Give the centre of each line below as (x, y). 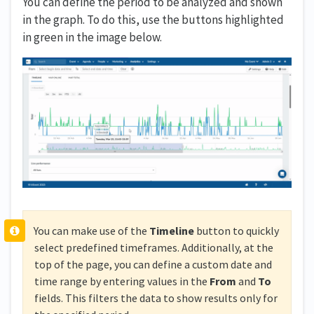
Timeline (171, 230)
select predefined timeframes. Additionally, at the (154, 247)
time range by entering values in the (122, 281)
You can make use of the (91, 230)
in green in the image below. (92, 37)
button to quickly (236, 230)
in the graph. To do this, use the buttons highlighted (153, 19)
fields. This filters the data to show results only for (156, 298)
